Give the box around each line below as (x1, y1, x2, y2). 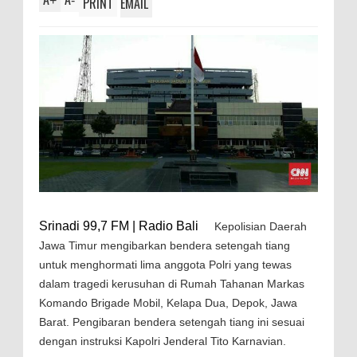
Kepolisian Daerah (214, 220, 307, 233)
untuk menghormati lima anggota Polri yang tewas (39, 258, 292, 272)
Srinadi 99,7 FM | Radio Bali (39, 219, 214, 233)
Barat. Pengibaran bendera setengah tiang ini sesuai (39, 316, 304, 329)
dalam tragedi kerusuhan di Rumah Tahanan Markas (39, 277, 304, 291)
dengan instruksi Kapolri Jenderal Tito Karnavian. (39, 335, 286, 348)
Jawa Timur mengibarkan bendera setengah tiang (39, 239, 290, 253)
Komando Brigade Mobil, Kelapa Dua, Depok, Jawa (39, 296, 297, 310)
